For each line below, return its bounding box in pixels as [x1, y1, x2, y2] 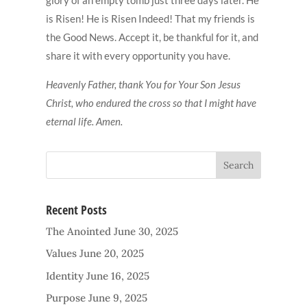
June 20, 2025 [79, 247, 145, 260]
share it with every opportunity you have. [46, 49, 231, 62]
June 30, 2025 [114, 224, 179, 238]
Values [46, 247, 77, 260]
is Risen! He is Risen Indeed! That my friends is [46, 12, 256, 25]
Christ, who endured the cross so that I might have [46, 96, 257, 109]
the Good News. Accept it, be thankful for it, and [46, 30, 259, 43]
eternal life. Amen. [46, 114, 123, 127]
